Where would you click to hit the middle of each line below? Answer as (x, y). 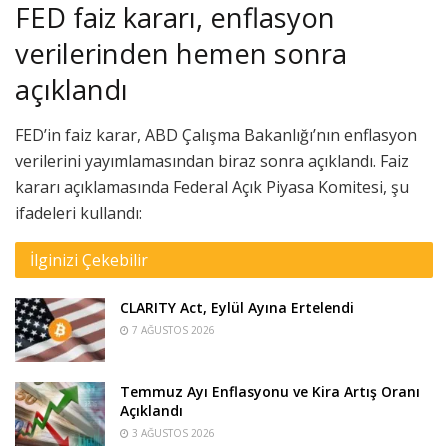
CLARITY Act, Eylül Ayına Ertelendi (237, 307)
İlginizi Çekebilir (89, 259)
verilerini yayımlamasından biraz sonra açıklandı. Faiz (212, 160)
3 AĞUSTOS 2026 (172, 432)
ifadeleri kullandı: (78, 212)
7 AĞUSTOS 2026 (172, 329)
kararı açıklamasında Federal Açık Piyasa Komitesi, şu (212, 186)
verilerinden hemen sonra (181, 53)
